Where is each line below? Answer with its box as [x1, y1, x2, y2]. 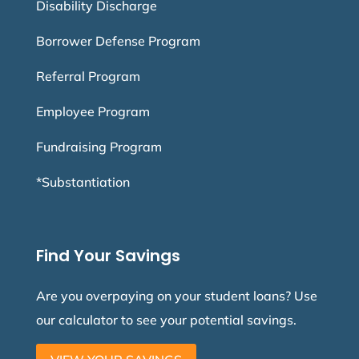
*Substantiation [35, 174, 130, 191]
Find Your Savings [35, 244, 180, 268]
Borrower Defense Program [35, 33, 200, 50]
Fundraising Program [35, 139, 162, 155]
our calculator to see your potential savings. [35, 312, 296, 329]
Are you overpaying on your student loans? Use [35, 288, 317, 305]
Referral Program [35, 68, 140, 85]
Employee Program [35, 103, 150, 120]
